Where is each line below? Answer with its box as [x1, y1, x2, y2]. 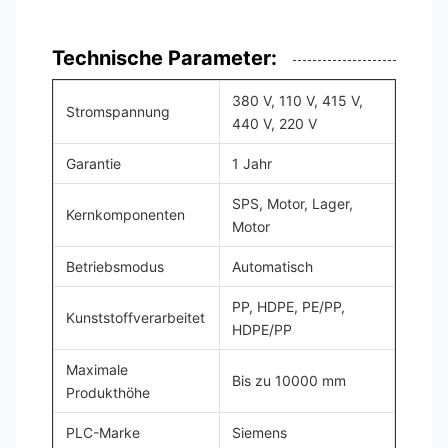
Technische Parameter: [52, 46, 277, 70]
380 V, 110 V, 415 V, [232, 92, 363, 109]
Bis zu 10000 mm [232, 372, 346, 389]
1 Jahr [232, 155, 272, 172]
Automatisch [232, 258, 313, 275]
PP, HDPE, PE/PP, [232, 298, 345, 315]
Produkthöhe [66, 384, 150, 401]
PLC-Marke [66, 424, 140, 441]
